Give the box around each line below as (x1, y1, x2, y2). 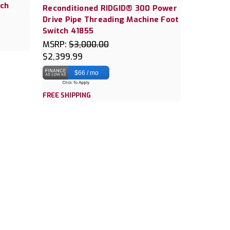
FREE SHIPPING (43, 91, 91, 100)
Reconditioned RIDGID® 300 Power (43, 3, 177, 14)
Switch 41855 (43, 26, 93, 36)
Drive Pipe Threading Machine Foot (43, 14, 179, 25)
